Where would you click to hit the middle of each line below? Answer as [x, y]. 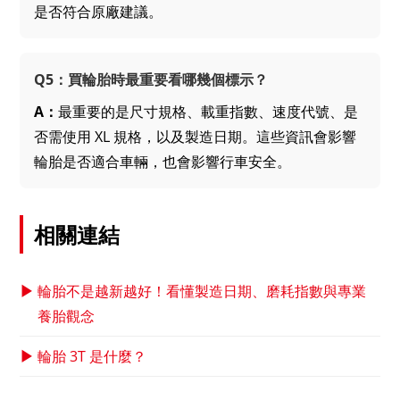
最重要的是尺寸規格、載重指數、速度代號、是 [208, 111]
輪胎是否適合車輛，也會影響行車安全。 [163, 161]
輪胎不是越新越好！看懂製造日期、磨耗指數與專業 [202, 291]
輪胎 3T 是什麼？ [92, 356]
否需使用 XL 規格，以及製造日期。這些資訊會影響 [196, 136]
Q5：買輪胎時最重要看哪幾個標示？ [151, 79]
